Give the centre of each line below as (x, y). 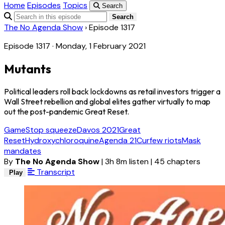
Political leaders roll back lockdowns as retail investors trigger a (112, 92)
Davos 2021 (98, 130)
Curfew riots (159, 141)
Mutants (28, 69)
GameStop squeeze (40, 130)
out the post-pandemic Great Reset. (67, 112)
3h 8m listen (127, 162)
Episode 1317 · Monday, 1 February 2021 (75, 46)
